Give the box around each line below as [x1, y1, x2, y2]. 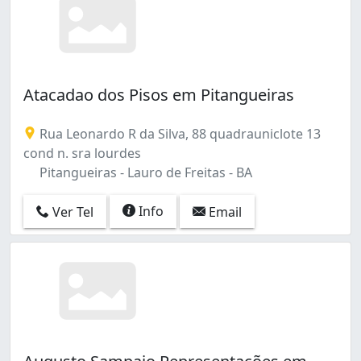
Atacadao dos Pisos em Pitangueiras [23, 83, 294, 106]
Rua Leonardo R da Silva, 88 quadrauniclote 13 [36, 124, 321, 143]
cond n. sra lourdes [23, 143, 141, 162]
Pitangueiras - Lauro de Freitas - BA [36, 163, 252, 181]
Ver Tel [49, 203, 93, 222]
